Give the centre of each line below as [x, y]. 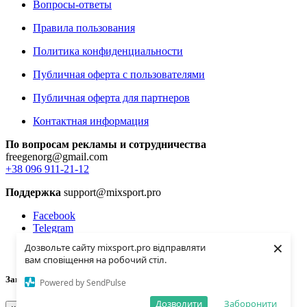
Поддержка [33, 193]
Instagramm [58, 241]
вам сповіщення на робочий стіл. [96, 260]
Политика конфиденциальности [108, 51]
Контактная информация [91, 121]
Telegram [53, 228]
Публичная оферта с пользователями [119, 75]
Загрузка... [27, 280]
